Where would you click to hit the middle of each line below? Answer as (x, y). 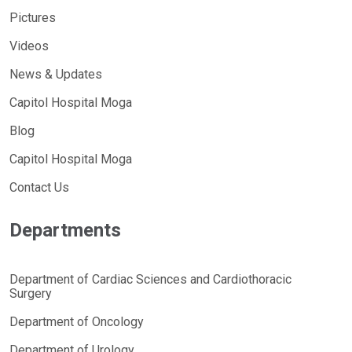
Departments (65, 231)
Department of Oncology (77, 322)
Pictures (33, 18)
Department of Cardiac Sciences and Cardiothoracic (150, 280)
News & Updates (56, 75)
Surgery (31, 294)
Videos (29, 46)
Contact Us (39, 188)
